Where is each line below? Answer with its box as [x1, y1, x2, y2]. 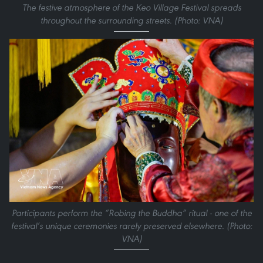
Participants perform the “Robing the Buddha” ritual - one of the [11, 207, 252, 219]
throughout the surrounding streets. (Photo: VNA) [40, 15, 223, 26]
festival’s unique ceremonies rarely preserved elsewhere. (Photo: [11, 220, 252, 232]
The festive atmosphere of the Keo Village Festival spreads [22, 2, 241, 14]
